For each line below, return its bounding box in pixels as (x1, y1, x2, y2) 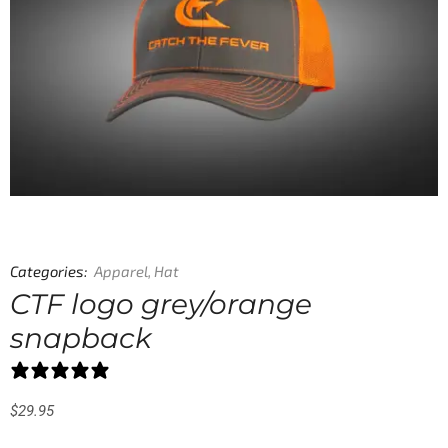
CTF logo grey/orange (10, 286, 312, 321)
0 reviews (118, 361, 175, 378)
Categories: (10, 261, 88, 280)
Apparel (94, 261, 148, 280)
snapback (10, 320, 152, 355)
